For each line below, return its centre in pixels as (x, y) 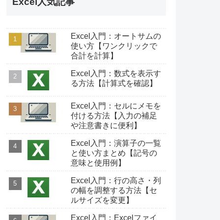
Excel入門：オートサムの (116, 36)
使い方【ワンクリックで (114, 46)
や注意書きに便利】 (106, 125)
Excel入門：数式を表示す (116, 73)
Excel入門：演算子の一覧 (116, 143)
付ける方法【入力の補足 (114, 115)
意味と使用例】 (98, 163)
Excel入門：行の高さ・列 (116, 180)
